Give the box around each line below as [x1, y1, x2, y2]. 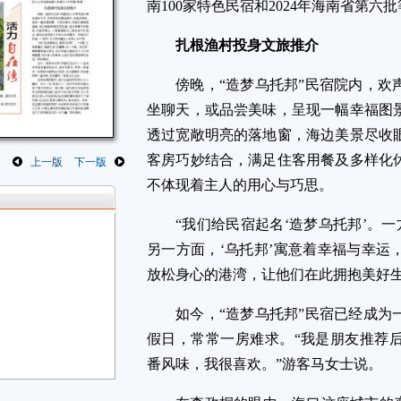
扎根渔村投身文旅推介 [175, 38, 319, 53]
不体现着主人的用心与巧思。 [147, 177, 333, 192]
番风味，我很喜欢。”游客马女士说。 [147, 356, 382, 371]
